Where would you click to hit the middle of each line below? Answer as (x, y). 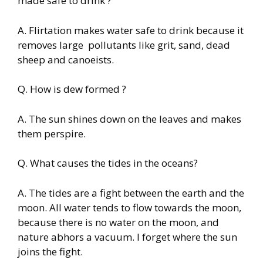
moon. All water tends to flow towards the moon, (129, 207)
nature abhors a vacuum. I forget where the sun (127, 237)
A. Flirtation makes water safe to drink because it (131, 30)
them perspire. (52, 133)
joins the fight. (50, 251)
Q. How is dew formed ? (72, 89)
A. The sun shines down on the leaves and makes (129, 119)
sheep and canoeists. (66, 59)
